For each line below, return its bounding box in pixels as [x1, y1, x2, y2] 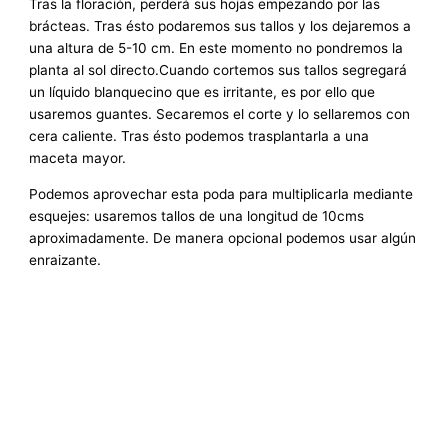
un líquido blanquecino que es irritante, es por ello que [29, 84, 376, 101]
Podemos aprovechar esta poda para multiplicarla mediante [29, 185, 414, 202]
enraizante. [29, 251, 102, 268]
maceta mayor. [29, 150, 127, 167]
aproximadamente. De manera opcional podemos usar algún [29, 229, 417, 246]
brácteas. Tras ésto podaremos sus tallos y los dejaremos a [29, 18, 412, 35]
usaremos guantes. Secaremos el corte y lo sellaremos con [29, 106, 411, 123]
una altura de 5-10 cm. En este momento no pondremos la [29, 40, 404, 57]
